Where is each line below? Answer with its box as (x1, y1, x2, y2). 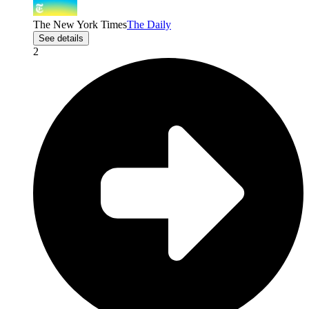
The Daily (127, 19, 171, 31)
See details (39, 33, 83, 44)
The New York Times (33, 19, 127, 31)
